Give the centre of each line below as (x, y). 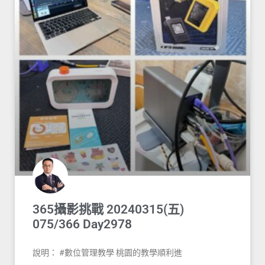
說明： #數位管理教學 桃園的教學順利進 (107, 253)
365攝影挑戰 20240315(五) (108, 210)
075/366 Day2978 (82, 224)
